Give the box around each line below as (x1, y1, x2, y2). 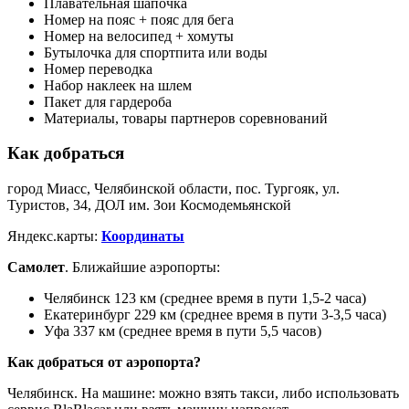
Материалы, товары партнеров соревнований (44, 110, 328, 126)
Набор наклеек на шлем (44, 77, 192, 93)
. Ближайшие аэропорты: (65, 259, 220, 276)
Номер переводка (44, 60, 152, 77)
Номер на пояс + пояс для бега (44, 11, 234, 27)
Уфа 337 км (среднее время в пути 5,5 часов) (44, 323, 321, 340)
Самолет (7, 259, 65, 276)
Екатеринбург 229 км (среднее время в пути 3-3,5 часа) (44, 307, 386, 323)
